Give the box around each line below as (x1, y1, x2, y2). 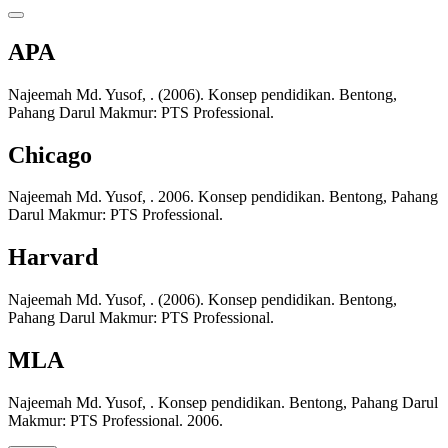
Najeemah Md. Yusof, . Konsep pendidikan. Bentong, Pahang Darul (8, 394, 438, 412)
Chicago (8, 141, 92, 168)
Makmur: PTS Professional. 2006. (8, 412, 223, 430)
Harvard (8, 244, 98, 271)
